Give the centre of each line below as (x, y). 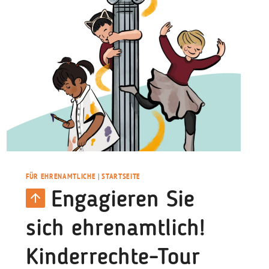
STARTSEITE (121, 176)
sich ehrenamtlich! (116, 229)
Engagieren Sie (123, 200)
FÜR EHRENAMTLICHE (61, 176)
